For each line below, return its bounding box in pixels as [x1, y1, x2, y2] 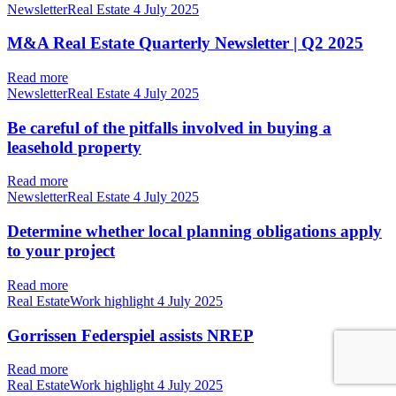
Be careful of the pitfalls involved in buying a [7, 118, 331, 137]
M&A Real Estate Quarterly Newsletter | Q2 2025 [7, 34, 363, 53]
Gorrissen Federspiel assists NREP [7, 325, 254, 345]
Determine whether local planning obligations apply [7, 222, 382, 241]
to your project [7, 241, 115, 261]
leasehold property [7, 137, 141, 156]
